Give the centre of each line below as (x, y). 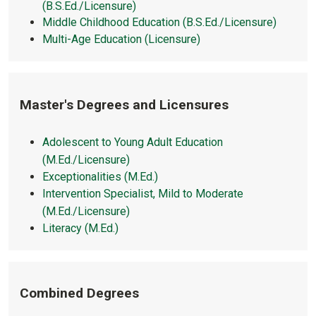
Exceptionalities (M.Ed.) (100, 177)
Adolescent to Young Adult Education (133, 142)
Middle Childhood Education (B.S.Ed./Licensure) (159, 23)
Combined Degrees (79, 293)
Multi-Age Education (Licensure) (121, 39)
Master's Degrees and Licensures (124, 104)
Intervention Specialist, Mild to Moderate (143, 193)
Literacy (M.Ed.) (80, 228)
